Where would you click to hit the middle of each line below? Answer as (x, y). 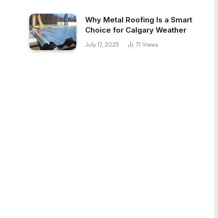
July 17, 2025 (102, 45)
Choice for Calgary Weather (136, 30)
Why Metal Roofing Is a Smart (139, 20)
